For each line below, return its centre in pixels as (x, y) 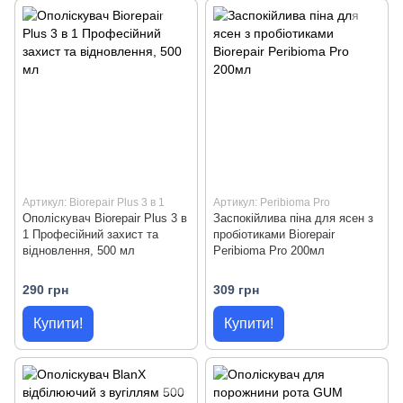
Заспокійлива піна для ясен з (293, 218)
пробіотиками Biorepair (274, 234)
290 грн (45, 289)
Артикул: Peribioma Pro (272, 202)
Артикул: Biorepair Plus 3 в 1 (94, 202)
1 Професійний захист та (90, 234)
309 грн (236, 289)
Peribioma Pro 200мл (269, 250)
